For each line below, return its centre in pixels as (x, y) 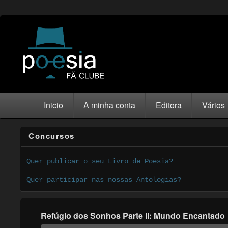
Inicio (54, 105)
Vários (213, 105)
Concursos (52, 136)
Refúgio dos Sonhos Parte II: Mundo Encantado (133, 216)
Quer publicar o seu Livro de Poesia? (100, 161)
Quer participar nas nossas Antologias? (104, 179)
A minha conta (109, 105)
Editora (168, 105)
